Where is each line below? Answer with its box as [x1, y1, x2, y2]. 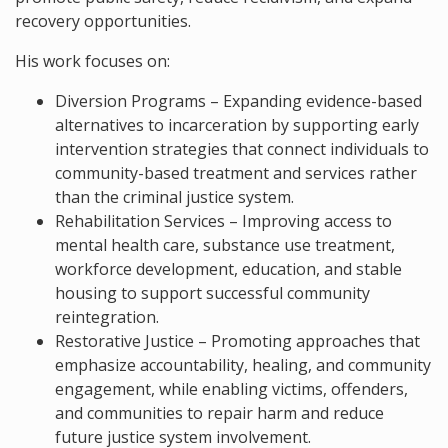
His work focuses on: [15, 50, 170, 72]
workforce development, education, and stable [55, 258, 402, 280]
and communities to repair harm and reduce [55, 402, 384, 424]
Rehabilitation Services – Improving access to [55, 210, 392, 232]
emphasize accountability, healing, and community [55, 354, 431, 376]
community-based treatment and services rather [55, 162, 417, 184]
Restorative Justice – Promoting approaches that [55, 330, 420, 352]
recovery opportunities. [15, 10, 191, 32]
